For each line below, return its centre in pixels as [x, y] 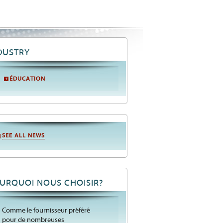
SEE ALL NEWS [23, 136]
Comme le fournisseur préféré [46, 211]
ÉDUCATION [27, 79]
